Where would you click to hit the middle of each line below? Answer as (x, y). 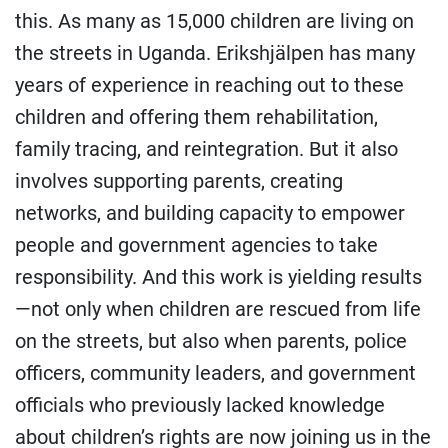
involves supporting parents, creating (179, 181)
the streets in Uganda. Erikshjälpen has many (215, 53)
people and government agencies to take (196, 245)
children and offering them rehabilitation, (196, 117)
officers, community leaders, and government (215, 373)
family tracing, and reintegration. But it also (206, 149)
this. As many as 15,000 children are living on (214, 21)
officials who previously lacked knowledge (200, 405)
